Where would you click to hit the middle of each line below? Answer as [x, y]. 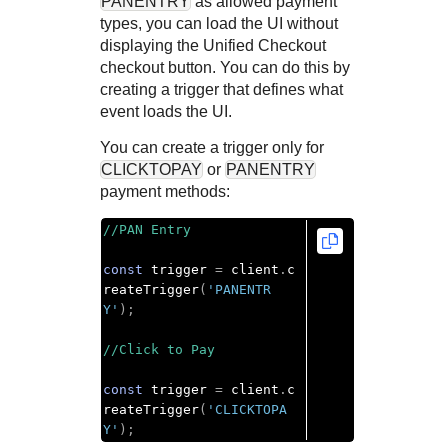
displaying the [151, 45]
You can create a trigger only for [212, 147]
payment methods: [165, 191]
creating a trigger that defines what [221, 89]
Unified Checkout [264, 45]
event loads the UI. [166, 111]
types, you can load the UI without [219, 23]
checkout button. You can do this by [225, 67]
